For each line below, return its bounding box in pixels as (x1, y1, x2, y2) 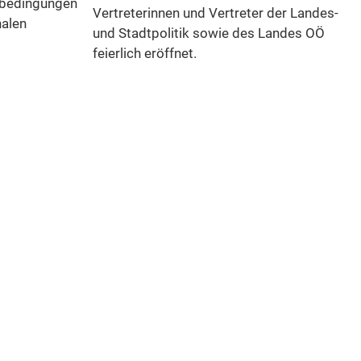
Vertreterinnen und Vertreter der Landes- (92, 5, 338, 22)
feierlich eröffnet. (92, 45, 197, 62)
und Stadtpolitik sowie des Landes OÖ (92, 25, 325, 42)
